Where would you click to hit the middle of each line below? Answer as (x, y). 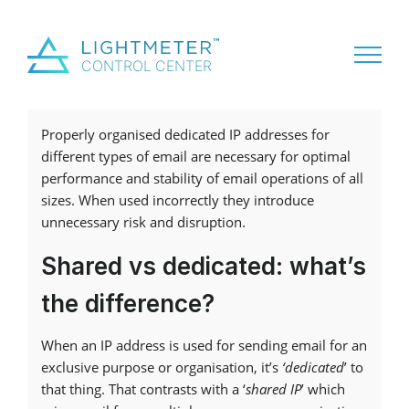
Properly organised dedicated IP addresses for (185, 134)
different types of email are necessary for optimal (196, 156)
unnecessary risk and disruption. (143, 222)
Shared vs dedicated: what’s (204, 266)
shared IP (273, 389)
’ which (323, 389)
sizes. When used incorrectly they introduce (178, 200)
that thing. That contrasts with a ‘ (143, 389)
